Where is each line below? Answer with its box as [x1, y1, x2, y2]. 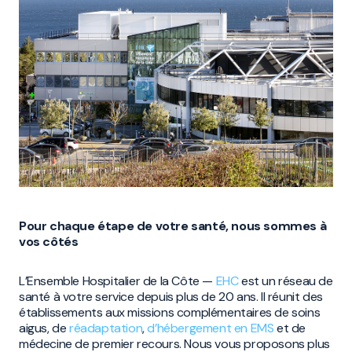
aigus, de [19, 320, 69, 336]
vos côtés [19, 233, 79, 250]
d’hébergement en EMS [147, 320, 274, 336]
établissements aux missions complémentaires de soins [19, 304, 321, 321]
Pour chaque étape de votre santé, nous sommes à [19, 218, 327, 234]
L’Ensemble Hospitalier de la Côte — [19, 273, 216, 289]
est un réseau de [238, 273, 333, 289]
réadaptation [69, 320, 143, 336]
